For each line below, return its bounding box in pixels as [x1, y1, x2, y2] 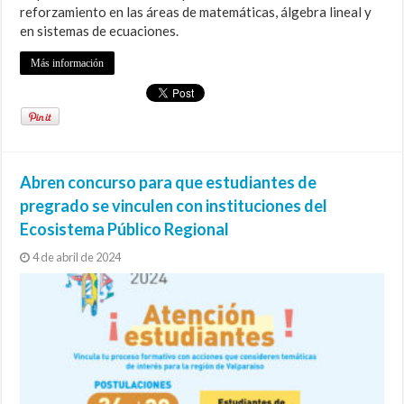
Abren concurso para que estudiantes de [20, 172, 317, 193]
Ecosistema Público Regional [20, 219, 230, 240]
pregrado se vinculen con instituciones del [20, 196, 328, 216]
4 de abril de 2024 [32, 250, 122, 265]
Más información [31, 57, 105, 70]
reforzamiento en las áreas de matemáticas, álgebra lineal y [20, 4, 372, 21]
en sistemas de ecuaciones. [20, 23, 179, 40]
